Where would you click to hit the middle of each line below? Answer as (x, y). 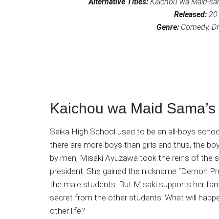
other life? (67, 211)
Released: (191, 14)
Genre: (167, 27)
